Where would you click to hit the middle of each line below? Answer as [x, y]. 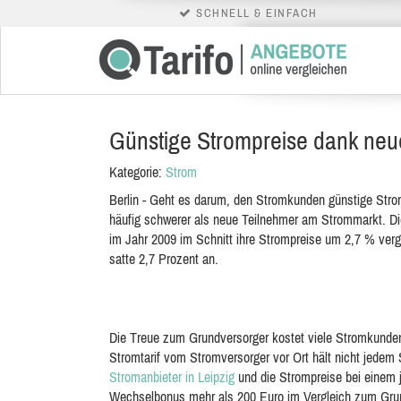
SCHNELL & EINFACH [255, 13]
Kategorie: [137, 172]
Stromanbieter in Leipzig [172, 377]
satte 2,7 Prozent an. [164, 259]
